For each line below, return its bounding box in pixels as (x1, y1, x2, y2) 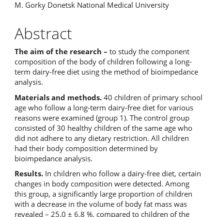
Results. (15, 169, 43, 178)
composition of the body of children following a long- (15, 57, 192, 66)
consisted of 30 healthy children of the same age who (15, 123, 192, 133)
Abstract (15, 22, 72, 44)
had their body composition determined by (15, 143, 158, 153)
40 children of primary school (102, 92, 202, 102)
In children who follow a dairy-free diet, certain (43, 169, 201, 178)
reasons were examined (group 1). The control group (15, 112, 189, 123)
